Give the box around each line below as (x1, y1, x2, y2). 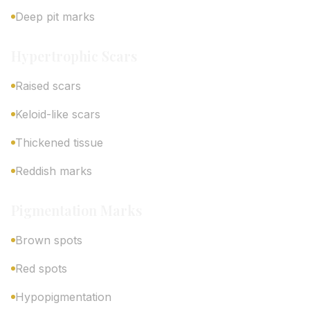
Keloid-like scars (15, 107, 100, 121)
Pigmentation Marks (11, 201, 142, 219)
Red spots (15, 262, 67, 275)
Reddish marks (15, 164, 92, 178)
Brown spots (15, 233, 82, 247)
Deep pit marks (15, 10, 95, 24)
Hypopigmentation (15, 290, 111, 304)
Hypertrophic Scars (11, 46, 137, 65)
